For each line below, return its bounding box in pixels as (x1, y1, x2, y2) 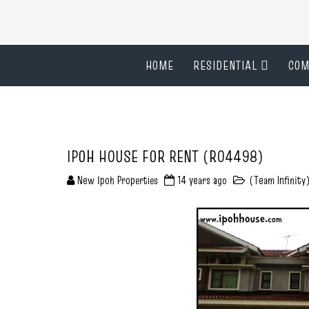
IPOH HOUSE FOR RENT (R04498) (67, 145, 263, 168)
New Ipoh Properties (77, 172, 158, 188)
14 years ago (177, 172, 227, 188)
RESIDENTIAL (192, 57, 257, 74)
